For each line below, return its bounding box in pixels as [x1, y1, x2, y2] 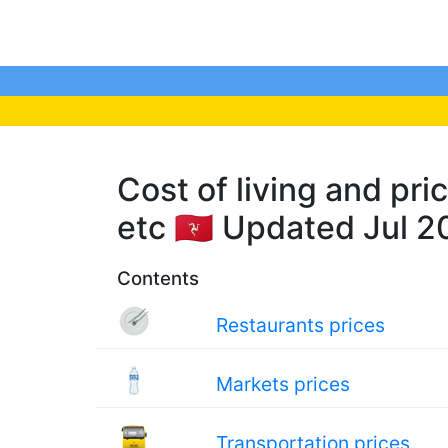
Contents [117, 267, 199, 290]
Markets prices [216, 372, 351, 396]
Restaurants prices [216, 313, 386, 337]
